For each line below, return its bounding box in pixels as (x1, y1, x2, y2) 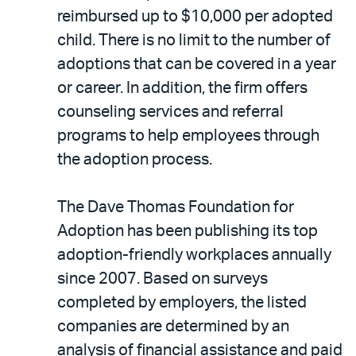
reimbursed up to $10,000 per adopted (57, 9, 333, 25)
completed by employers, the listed (57, 295, 307, 311)
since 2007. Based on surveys (57, 271, 268, 287)
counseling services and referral (57, 104, 284, 120)
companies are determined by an (57, 319, 289, 335)
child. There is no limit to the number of (57, 33, 331, 48)
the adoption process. (57, 152, 212, 168)
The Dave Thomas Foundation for (57, 199, 294, 215)
